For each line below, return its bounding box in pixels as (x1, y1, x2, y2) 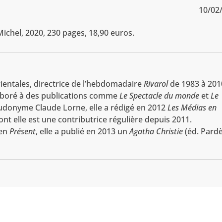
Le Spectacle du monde (119, 90, 200, 102)
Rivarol (144, 78, 168, 90)
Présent (9, 126, 36, 137)
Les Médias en (167, 102, 217, 113)
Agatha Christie (129, 126, 183, 137)
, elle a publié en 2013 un (36, 126, 130, 137)
